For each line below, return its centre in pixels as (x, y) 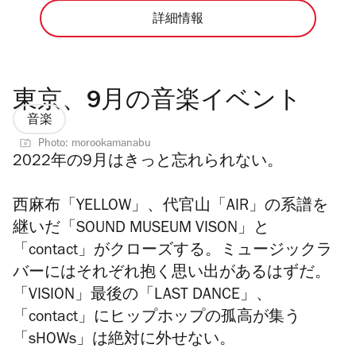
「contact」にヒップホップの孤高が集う (157, 319)
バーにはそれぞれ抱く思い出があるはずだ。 (172, 275)
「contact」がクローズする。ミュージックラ (172, 252)
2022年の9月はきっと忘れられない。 (148, 163)
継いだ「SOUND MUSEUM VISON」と (141, 230)
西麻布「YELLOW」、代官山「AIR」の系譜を (170, 208)
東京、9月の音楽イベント (157, 103)
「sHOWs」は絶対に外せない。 (124, 341)
